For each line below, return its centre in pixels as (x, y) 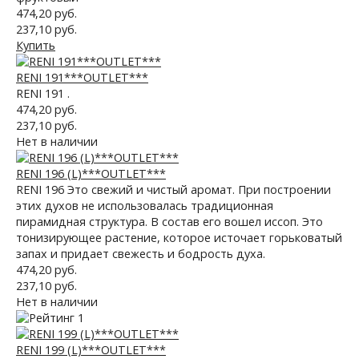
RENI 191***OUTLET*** (82, 77)
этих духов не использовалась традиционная (145, 206)
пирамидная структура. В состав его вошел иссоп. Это (169, 222)
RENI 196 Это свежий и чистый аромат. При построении (173, 190)
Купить (36, 45)
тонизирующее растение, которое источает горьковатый (179, 238)
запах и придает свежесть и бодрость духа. (141, 254)
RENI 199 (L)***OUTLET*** (91, 350)
